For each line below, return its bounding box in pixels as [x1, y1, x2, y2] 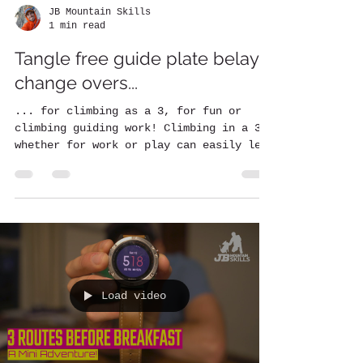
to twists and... [15, 156, 118, 169]
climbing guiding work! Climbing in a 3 [15, 122, 261, 135]
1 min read [49, 19, 105, 32]
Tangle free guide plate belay [15, 48, 258, 69]
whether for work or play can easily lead [15, 139, 274, 152]
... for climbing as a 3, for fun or [15, 105, 241, 117]
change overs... [15, 72, 138, 93]
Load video [101, 289, 166, 302]
